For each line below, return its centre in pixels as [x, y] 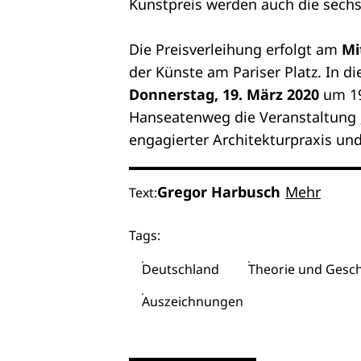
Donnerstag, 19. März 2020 [226, 94]
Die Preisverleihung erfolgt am [235, 49]
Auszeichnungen [193, 301]
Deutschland [180, 269]
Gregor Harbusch [219, 192]
